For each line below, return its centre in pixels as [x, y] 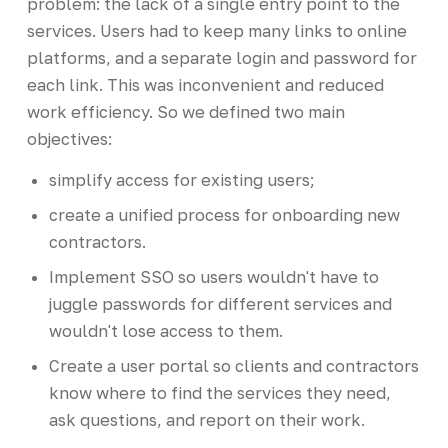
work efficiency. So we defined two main [185, 111]
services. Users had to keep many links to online [216, 30]
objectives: [69, 138]
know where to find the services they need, [219, 392]
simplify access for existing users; [181, 179]
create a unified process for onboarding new [224, 214]
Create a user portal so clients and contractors [233, 365]
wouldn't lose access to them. [165, 330]
